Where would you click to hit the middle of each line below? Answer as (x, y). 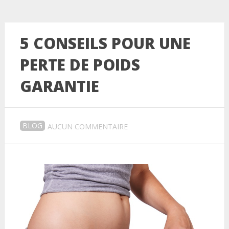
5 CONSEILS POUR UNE (105, 43)
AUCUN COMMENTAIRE (87, 127)
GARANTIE (59, 86)
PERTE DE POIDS (80, 65)
